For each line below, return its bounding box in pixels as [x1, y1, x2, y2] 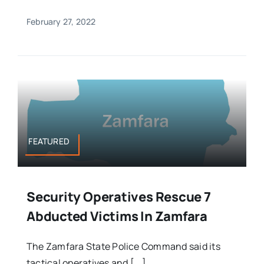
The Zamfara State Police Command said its [26, 239, 220, 253]
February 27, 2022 [26, 16, 96, 28]
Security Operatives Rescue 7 [26, 187, 211, 206]
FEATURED [28, 135, 70, 147]
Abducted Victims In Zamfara [26, 207, 208, 225]
